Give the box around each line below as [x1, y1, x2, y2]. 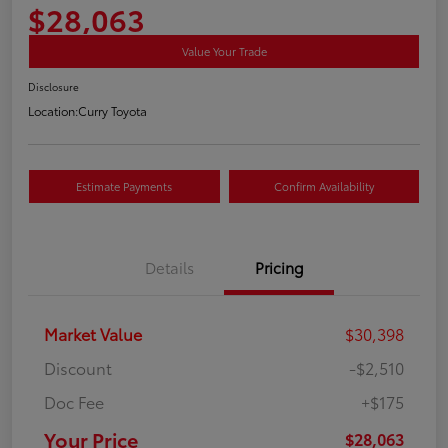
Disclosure [28, 79, 79, 95]
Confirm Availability [273, 178, 374, 195]
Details [144, 256, 194, 279]
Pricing [254, 256, 304, 279]
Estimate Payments [76, 178, 173, 195]
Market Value [44, 322, 142, 346]
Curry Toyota [78, 102, 147, 120]
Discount [44, 356, 112, 380]
